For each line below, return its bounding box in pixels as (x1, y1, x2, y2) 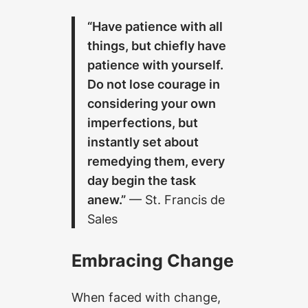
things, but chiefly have (87, 38, 227, 54)
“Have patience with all (87, 19, 223, 34)
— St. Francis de (126, 192, 225, 208)
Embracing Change (71, 250, 234, 271)
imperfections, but (87, 115, 199, 131)
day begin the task (87, 173, 197, 188)
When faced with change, (71, 289, 221, 305)
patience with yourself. (87, 57, 224, 73)
